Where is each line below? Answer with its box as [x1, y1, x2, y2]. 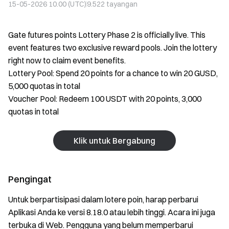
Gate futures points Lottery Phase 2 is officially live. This [8, 30, 205, 40]
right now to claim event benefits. [8, 55, 126, 65]
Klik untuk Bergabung [74, 135, 155, 146]
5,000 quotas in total [8, 81, 80, 91]
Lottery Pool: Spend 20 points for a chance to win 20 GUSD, [8, 68, 218, 78]
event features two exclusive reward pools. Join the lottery [8, 42, 217, 53]
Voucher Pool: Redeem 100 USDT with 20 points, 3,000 [8, 94, 201, 104]
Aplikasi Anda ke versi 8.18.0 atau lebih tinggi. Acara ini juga [8, 207, 215, 217]
